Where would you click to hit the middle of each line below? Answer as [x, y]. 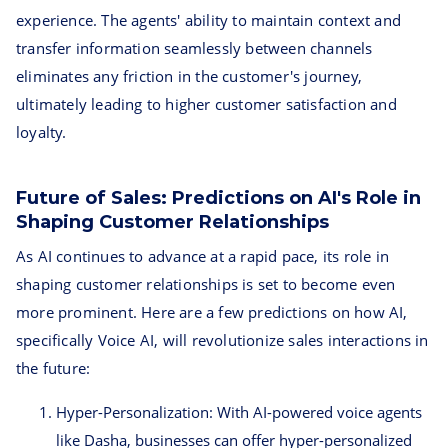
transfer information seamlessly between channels [194, 48]
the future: [53, 368]
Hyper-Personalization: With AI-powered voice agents [239, 412]
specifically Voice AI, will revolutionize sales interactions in [222, 340]
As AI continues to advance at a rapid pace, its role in [203, 256]
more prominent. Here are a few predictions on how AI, [212, 312]
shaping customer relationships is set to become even [206, 284]
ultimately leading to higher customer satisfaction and [206, 104]
